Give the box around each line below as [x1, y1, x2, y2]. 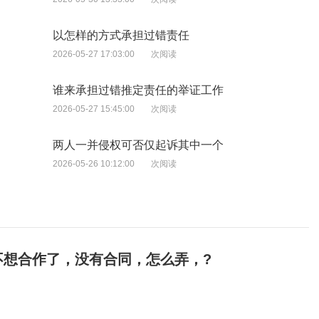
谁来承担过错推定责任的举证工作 [53, 84, 224, 97]
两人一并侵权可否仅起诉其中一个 [53, 139, 224, 152]
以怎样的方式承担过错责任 [53, 29, 189, 42]
